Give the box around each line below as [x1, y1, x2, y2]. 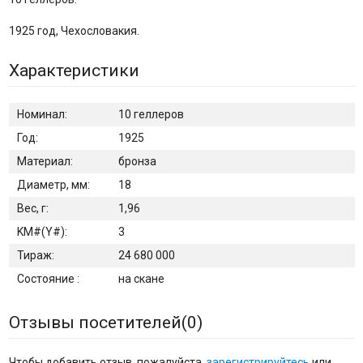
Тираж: [16, 248, 54, 262]
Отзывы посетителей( [8, 312, 187, 332]
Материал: [16, 154, 73, 168]
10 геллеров [117, 107, 184, 121]
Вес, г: [16, 201, 49, 215]
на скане [117, 271, 164, 285]
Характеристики [8, 60, 139, 80]
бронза [117, 154, 156, 168]
